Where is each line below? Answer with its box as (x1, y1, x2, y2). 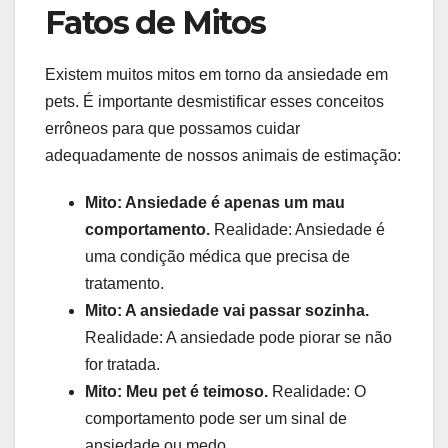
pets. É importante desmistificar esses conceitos (45, 93, 384, 111)
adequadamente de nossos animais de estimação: (45, 147, 401, 165)
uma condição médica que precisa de (85, 248, 350, 266)
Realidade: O (268, 383, 366, 401)
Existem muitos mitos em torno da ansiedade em (45, 66, 388, 84)
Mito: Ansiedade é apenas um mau (85, 194, 345, 212)
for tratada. (85, 356, 160, 374)
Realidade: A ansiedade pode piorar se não (85, 329, 392, 347)
